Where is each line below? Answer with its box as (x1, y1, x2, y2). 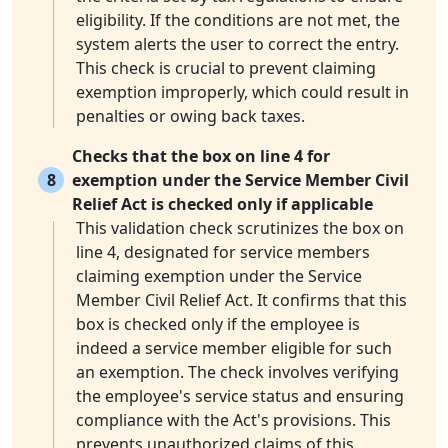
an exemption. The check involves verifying (76, 361, 399, 384)
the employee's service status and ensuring (76, 385, 404, 408)
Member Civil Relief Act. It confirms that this (76, 289, 407, 312)
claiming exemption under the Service (76, 265, 362, 288)
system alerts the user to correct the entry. (76, 33, 399, 56)
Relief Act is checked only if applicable (72, 193, 373, 216)
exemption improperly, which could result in (76, 81, 409, 104)
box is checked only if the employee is (76, 313, 360, 336)
